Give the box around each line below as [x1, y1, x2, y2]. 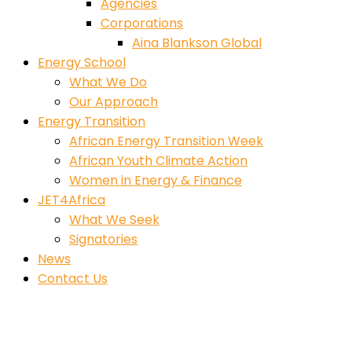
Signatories [69, 230, 137, 248]
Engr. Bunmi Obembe [6, 306, 280, 342]
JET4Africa [38, 191, 105, 209]
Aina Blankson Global [132, 34, 262, 52]
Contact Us [38, 269, 108, 288]
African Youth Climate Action [69, 152, 247, 170]
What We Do [69, 73, 147, 91]
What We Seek [69, 211, 159, 229]
